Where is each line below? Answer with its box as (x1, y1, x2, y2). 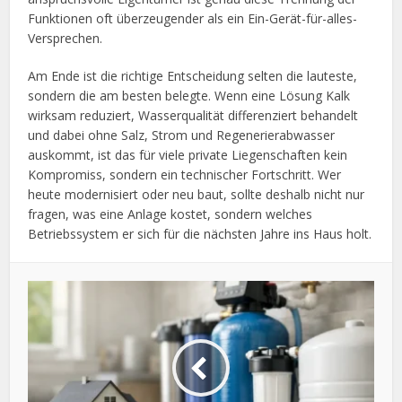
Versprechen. (28, 29, 103, 47)
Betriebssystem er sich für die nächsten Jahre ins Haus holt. (28, 224, 372, 242)
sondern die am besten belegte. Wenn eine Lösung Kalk (28, 86, 351, 104)
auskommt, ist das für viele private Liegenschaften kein (28, 145, 348, 163)
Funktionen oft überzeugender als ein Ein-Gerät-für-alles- (28, 9, 358, 27)
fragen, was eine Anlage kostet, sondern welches (28, 205, 313, 223)
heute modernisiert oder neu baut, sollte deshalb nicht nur (28, 185, 365, 203)
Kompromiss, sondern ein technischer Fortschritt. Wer (28, 165, 342, 183)
